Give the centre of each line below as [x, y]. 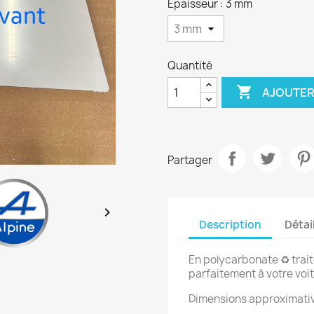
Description [230, 224]
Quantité [190, 66]
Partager [190, 160]
